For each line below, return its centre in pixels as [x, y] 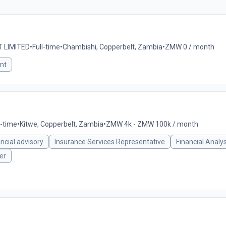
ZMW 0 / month [190, 47]
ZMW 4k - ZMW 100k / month [152, 124]
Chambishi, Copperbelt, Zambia [112, 47]
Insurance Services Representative [110, 142]
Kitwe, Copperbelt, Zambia [62, 124]
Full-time [46, 47]
